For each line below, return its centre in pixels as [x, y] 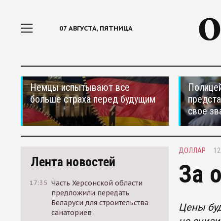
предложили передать [91, 193]
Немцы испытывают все [80, 87]
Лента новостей [73, 162]
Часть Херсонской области [97, 183]
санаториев [72, 213]
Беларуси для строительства [100, 203]
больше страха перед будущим [93, 99]
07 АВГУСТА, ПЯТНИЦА [96, 28]
